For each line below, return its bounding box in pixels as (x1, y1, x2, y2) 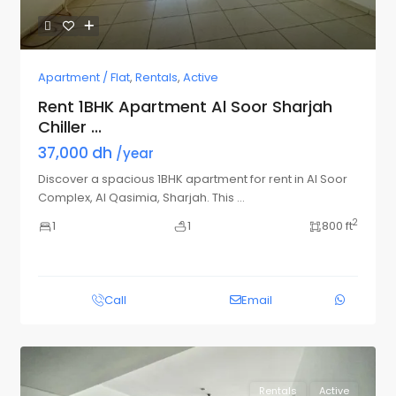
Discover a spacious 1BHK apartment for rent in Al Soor (37, 171, 347, 188)
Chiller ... (37, 116, 102, 139)
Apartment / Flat (37, 69, 130, 87)
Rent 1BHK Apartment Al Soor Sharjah (37, 95, 332, 118)
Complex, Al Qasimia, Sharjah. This (37, 189, 237, 207)
